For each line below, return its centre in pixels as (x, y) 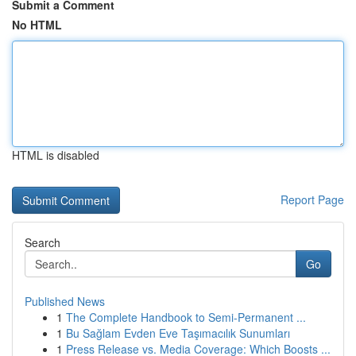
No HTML (37, 25)
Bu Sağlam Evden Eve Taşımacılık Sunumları (178, 333)
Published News (65, 301)
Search (43, 242)
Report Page (312, 199)
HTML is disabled (56, 155)
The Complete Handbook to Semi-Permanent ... (186, 317)
